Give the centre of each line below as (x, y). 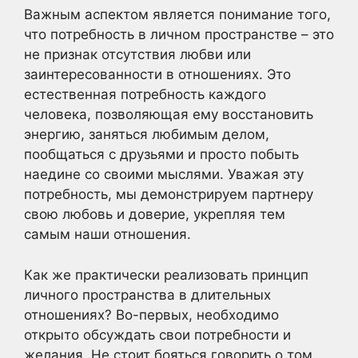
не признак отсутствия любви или (137, 55)
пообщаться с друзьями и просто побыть (161, 155)
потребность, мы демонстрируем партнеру (169, 195)
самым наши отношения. (107, 235)
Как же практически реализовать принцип (166, 274)
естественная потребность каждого (145, 95)
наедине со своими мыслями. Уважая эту (164, 175)
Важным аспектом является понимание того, (177, 15)
